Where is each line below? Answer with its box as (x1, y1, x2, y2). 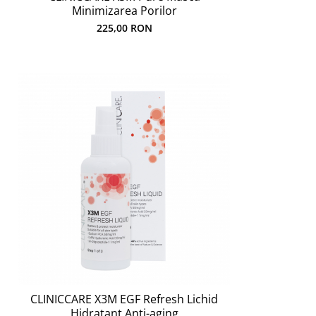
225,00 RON (96, 21, 152, 35)
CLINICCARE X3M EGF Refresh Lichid (30, 291, 218, 307)
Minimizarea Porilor (71, 3, 177, 18)
